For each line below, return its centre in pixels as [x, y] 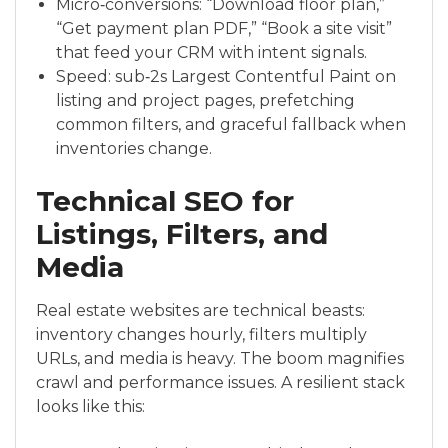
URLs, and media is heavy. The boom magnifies [220, 358]
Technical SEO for [165, 200]
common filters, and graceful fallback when [231, 125]
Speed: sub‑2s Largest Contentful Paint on [226, 77]
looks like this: [90, 406]
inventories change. [134, 149]
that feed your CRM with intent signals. [211, 53]
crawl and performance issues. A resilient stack [220, 382]
